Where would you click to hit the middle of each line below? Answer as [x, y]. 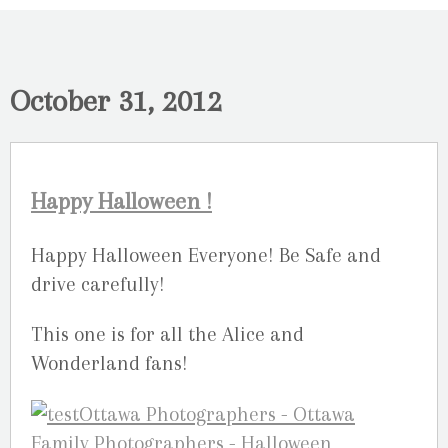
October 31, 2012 [116, 101]
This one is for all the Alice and [167, 335]
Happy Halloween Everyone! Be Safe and [206, 256]
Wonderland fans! [109, 364]
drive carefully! [98, 285]
